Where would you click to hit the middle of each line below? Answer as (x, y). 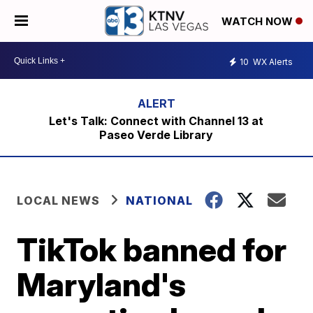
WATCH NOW (259, 22)
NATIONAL (160, 201)
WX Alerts (272, 61)
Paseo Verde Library (156, 135)
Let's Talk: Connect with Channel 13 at (156, 121)
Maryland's (102, 284)
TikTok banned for (152, 249)
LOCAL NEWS (59, 201)
